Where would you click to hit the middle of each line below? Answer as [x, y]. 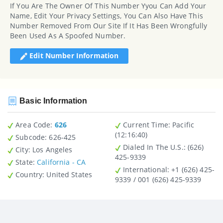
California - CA [61, 162]
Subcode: [30, 137]
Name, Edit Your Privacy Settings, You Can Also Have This [107, 15]
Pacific [182, 125]
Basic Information [53, 101]
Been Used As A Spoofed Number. [68, 35]
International [144, 170]
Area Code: [33, 125]
